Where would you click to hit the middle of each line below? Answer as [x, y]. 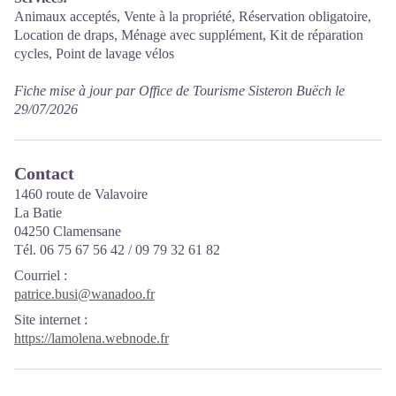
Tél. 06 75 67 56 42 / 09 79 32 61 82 [117, 250]
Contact [44, 173]
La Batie [38, 213]
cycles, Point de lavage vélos [94, 53]
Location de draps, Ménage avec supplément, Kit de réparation [189, 35]
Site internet [47, 320]
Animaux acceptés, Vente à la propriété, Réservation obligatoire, [193, 16]
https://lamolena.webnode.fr [91, 338]
